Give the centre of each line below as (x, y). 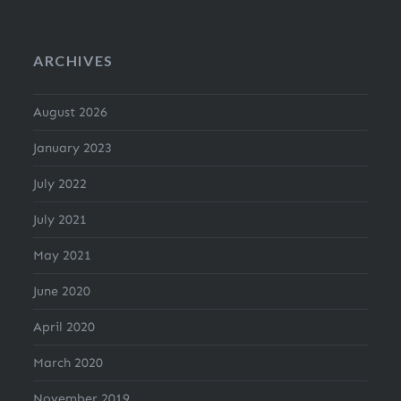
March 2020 (68, 363)
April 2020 (64, 327)
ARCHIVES (73, 61)
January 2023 (73, 148)
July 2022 (60, 184)
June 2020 (62, 291)
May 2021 (63, 256)
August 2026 (71, 112)
